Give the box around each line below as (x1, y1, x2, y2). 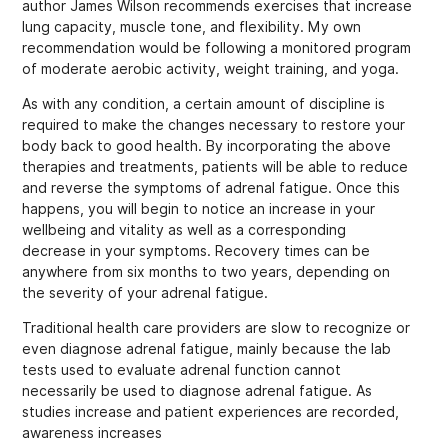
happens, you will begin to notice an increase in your (22, 200, 376, 217)
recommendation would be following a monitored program (22, 39, 412, 56)
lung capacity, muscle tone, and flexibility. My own (22, 18, 362, 35)
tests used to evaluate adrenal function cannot (22, 362, 342, 379)
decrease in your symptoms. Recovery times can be (22, 242, 371, 259)
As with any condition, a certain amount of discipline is (22, 95, 386, 112)
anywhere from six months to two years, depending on (22, 263, 391, 280)
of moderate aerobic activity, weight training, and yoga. (22, 60, 400, 77)
